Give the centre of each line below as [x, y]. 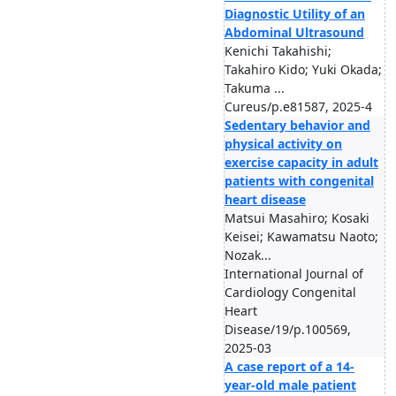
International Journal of [294, 274]
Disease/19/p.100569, [288, 329]
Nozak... [248, 255]
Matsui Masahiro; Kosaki [297, 218]
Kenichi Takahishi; [278, 51]
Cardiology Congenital [290, 292]
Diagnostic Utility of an [295, 14]
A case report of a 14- [289, 366]
